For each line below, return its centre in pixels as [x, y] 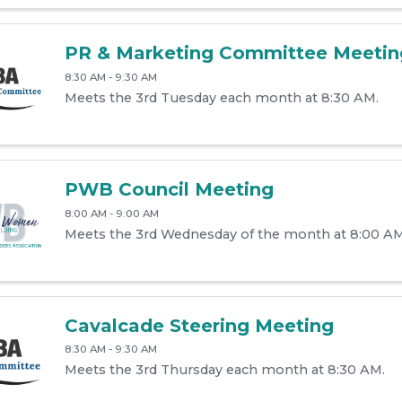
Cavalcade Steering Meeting [199, 325]
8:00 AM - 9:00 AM [111, 213]
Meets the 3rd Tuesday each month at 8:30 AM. [221, 97]
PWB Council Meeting [169, 189]
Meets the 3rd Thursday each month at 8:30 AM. [224, 370]
